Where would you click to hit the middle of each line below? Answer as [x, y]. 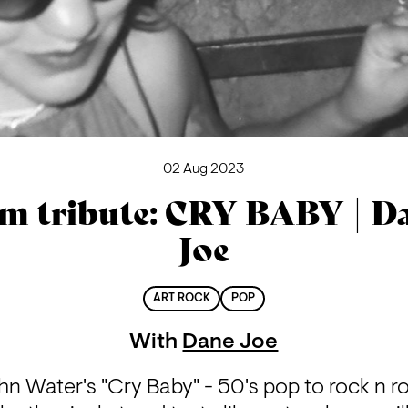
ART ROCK [182, 299]
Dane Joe [230, 343]
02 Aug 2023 [204, 169]
